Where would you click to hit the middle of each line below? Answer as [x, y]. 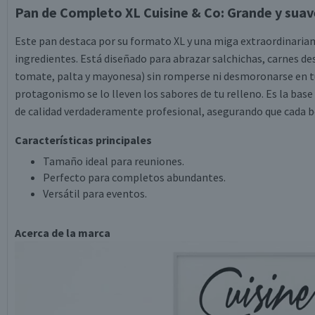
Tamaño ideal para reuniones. [114, 161]
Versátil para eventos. [95, 193]
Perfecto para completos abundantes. [134, 177]
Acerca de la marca [63, 233]
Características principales [83, 140]
